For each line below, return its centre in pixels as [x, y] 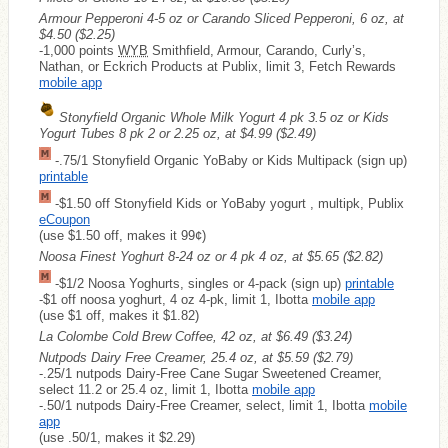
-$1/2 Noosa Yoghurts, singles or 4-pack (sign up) [198, 283]
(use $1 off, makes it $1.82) [119, 315]
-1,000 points [78, 50]
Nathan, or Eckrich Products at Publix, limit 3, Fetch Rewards [217, 66]
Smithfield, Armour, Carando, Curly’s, [257, 50]
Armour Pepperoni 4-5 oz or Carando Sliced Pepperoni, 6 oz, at [221, 18]
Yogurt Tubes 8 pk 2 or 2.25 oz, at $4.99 [157, 133]
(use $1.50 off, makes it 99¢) [122, 235]
